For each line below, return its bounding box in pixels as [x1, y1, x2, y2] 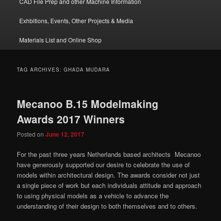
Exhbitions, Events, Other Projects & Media [19, 16, 133, 25]
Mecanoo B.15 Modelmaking [17, 96, 159, 111]
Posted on [17, 130, 46, 139]
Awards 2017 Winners [17, 111, 125, 126]
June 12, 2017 [45, 130, 85, 139]
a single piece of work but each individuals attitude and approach [17, 181, 202, 190]
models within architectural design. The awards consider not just [17, 170, 200, 180]
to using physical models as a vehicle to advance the [17, 191, 169, 201]
